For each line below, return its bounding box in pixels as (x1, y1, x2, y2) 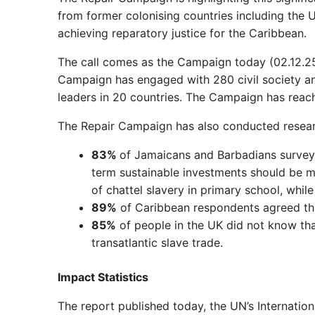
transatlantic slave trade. (91, 235, 226, 250)
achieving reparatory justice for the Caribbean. (58, 25, 310, 40)
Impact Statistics (58, 269, 148, 284)
